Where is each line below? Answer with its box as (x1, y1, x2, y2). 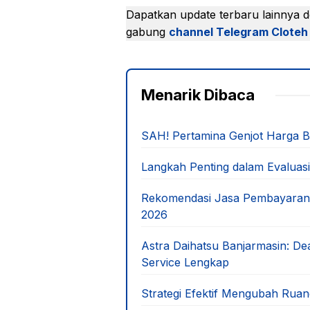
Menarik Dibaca (141, 86, 255, 104)
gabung (126, 25, 169, 39)
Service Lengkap (141, 255, 229, 269)
